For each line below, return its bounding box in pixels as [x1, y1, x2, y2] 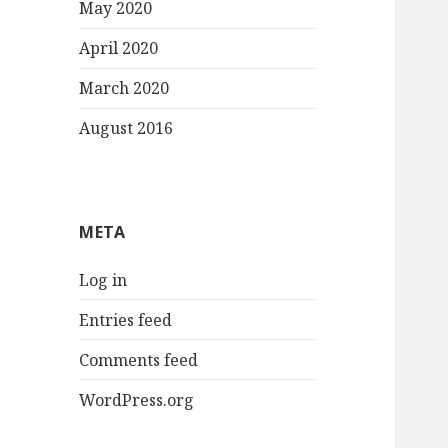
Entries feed [79, 308, 173, 331]
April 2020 [79, 37, 159, 60]
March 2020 [79, 77, 170, 100]
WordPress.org [79, 388, 195, 411]
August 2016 [79, 117, 174, 140]
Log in [79, 268, 128, 291]
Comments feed [79, 348, 199, 371]
